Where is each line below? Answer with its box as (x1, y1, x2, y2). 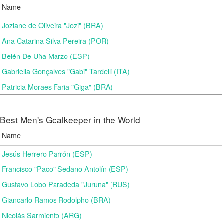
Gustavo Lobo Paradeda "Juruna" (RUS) (2, 179, 130, 189)
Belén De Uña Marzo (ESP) (2, 51, 90, 61)
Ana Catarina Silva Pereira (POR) (2, 35, 109, 46)
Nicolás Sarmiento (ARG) (2, 210, 82, 220)
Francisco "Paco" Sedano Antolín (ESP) (2, 164, 128, 174)
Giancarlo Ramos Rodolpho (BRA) (2, 194, 111, 205)
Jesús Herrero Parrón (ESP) (2, 148, 92, 159)
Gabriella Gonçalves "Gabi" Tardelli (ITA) (2, 66, 130, 76)
